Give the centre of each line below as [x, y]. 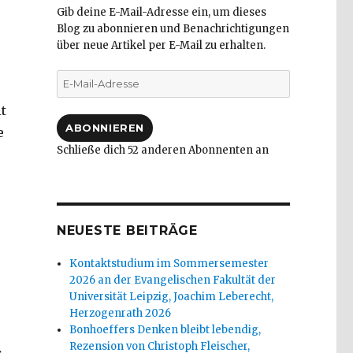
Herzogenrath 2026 [121, 314]
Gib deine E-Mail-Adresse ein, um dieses [161, 13]
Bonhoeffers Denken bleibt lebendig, [165, 330]
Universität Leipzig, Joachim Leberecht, [172, 297]
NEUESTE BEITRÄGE [127, 231]
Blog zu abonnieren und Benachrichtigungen [173, 29]
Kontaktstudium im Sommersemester [169, 264]
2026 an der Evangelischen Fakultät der [173, 281]
